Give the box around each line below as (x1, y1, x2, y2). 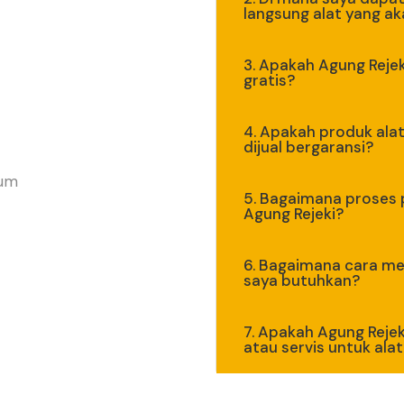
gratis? (243, 69, 295, 90)
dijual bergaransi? (243, 136, 373, 157)
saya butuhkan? (243, 270, 360, 290)
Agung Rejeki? (243, 203, 344, 224)
